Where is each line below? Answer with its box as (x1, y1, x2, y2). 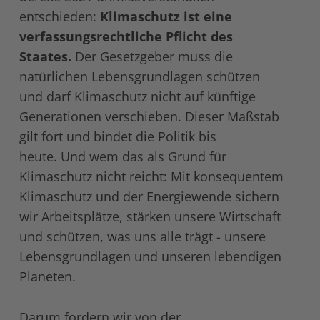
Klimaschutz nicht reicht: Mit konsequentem (19, 168, 284, 186)
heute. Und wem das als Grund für (19, 148, 226, 166)
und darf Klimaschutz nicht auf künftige (19, 88, 256, 106)
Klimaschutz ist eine (99, 8, 232, 26)
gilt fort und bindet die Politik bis (19, 128, 216, 146)
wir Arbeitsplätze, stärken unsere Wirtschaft (19, 208, 281, 226)
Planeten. (19, 268, 79, 286)
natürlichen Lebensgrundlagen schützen (19, 68, 260, 86)
